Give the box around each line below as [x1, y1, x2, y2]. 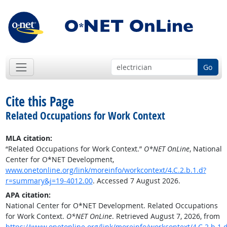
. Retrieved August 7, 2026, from [111, 211, 220, 221]
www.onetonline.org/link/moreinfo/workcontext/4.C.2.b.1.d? [5, 165, 206, 175]
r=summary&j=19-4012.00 [5, 176, 93, 186]
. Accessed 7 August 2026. [92, 176, 180, 186]
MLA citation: [5, 133, 52, 143]
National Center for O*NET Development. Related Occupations [5, 201, 218, 211]
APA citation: [5, 190, 51, 200]
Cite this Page [5, 92, 74, 111]
